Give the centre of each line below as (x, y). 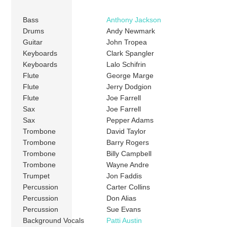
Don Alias (122, 198)
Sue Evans (124, 210)
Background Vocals (54, 221)
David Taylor (126, 131)
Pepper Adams (130, 120)
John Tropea (127, 42)
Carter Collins (128, 187)
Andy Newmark (131, 31)
